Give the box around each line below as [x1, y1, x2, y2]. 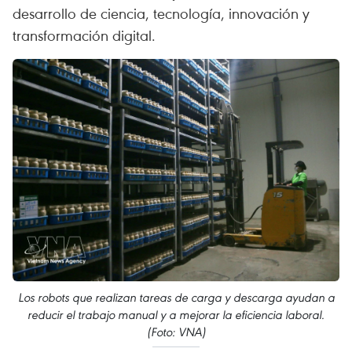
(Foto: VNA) [146, 324, 206, 340]
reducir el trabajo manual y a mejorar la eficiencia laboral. [27, 307, 324, 323]
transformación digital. [13, 25, 156, 45]
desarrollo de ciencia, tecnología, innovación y [13, 3, 310, 23]
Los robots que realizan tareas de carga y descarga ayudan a [17, 290, 335, 306]
